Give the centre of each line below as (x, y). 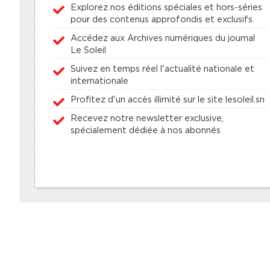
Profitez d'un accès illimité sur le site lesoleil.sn (167, 99)
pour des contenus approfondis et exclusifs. (162, 19)
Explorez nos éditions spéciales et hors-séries (166, 7)
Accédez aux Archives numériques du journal (162, 37)
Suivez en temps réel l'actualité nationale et (162, 68)
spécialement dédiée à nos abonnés (145, 130)
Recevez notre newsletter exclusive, (147, 118)
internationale (99, 80)
